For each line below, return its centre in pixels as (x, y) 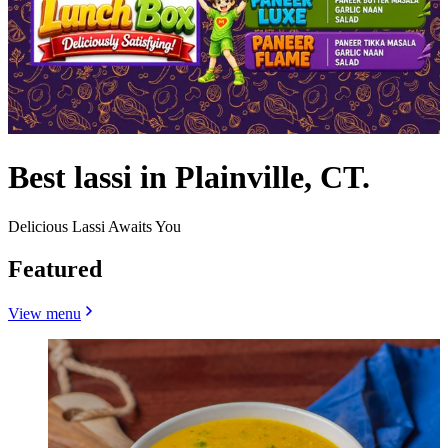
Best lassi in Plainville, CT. (189, 177)
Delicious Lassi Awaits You (94, 226)
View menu (44, 313)
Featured (55, 268)
